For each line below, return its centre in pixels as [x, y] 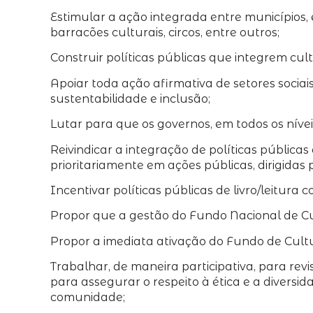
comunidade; [88, 298]
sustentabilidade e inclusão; [130, 99]
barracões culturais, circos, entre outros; [165, 32]
